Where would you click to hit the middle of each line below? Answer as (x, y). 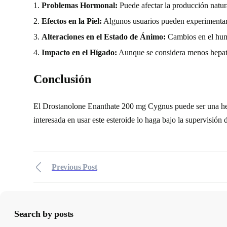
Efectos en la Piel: (72, 21)
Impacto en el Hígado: (79, 52)
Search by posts (44, 214)
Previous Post (74, 167)
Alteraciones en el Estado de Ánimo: (104, 36)
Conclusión (62, 79)
